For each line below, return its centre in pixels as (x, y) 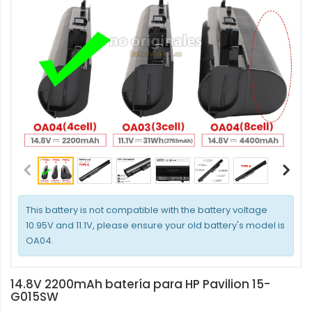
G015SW (34, 297)
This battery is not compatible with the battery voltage (147, 210)
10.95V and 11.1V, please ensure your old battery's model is (155, 225)
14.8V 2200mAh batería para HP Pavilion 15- (140, 284)
